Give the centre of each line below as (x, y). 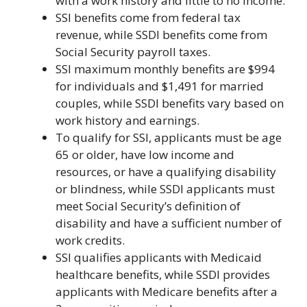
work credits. (90, 240)
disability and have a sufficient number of (169, 223)
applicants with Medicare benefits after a (167, 292)
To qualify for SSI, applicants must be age (169, 137)
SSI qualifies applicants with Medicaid (159, 257)
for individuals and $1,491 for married (160, 86)
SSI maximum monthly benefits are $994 (165, 69)
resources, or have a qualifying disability (166, 172)
